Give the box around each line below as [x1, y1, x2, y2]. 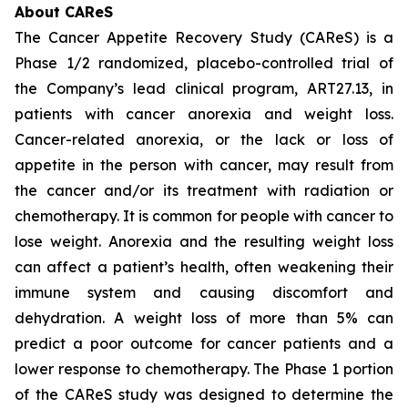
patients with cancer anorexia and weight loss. [15, 105, 393, 123]
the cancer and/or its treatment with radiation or [15, 181, 393, 199]
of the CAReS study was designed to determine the [15, 385, 393, 403]
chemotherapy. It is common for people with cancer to [15, 207, 393, 225]
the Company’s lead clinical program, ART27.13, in [15, 79, 393, 97]
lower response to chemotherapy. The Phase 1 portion [15, 360, 393, 378]
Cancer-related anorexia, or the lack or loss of [15, 130, 393, 148]
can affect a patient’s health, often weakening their [15, 258, 393, 276]
